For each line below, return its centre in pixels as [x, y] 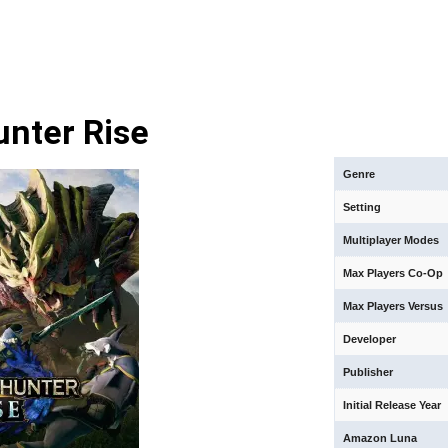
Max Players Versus [393, 306]
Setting [362, 207]
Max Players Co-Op [393, 273]
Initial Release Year [392, 405]
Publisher [368, 372]
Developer [370, 339]
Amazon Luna [380, 438]
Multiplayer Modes [391, 240]
